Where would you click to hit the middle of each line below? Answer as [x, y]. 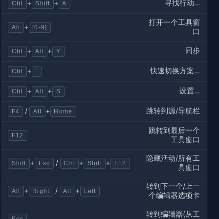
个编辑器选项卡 [175, 195]
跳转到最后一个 [175, 130]
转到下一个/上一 [173, 186]
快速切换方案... [175, 71]
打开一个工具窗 [175, 22]
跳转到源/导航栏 [173, 111]
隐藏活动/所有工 [173, 158]
